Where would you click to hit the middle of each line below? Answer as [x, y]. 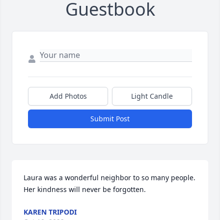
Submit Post [110, 119]
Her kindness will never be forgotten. [85, 190]
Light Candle [152, 96]
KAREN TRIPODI [50, 212]
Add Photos [68, 96]
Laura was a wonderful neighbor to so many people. [110, 178]
